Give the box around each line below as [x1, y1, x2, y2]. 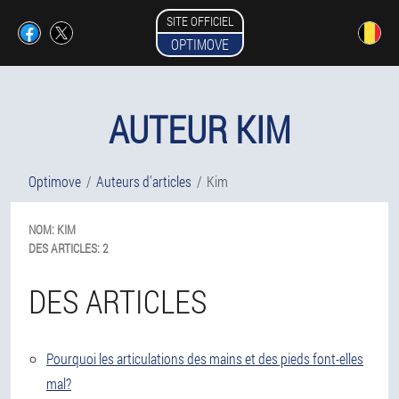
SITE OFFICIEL [166, 12, 233, 29]
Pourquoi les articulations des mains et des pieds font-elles [46, 349, 363, 368]
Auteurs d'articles [96, 172, 191, 191]
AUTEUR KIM [108, 104, 291, 153]
